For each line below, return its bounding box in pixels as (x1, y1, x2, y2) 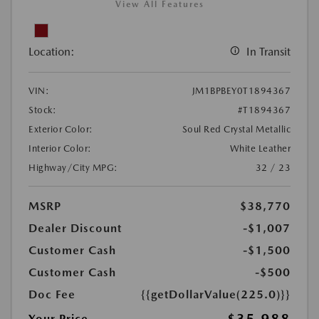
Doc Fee (28, 287, 75, 301)
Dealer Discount (28, 221, 122, 235)
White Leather (229, 142, 291, 154)
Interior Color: (28, 142, 92, 154)
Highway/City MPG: (28, 162, 118, 173)
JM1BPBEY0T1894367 (192, 85, 291, 96)
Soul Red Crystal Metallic (182, 123, 291, 135)
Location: (28, 44, 75, 58)
